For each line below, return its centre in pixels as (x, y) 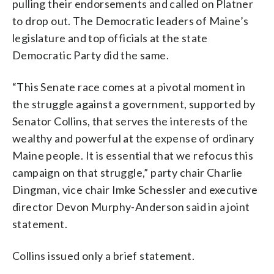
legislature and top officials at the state (110, 38)
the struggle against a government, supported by (134, 104)
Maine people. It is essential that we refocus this (133, 155)
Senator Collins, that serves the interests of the (130, 121)
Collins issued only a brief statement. (104, 256)
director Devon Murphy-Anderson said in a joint (131, 207)
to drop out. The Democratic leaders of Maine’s (131, 21)
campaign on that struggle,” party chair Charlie (128, 172)
